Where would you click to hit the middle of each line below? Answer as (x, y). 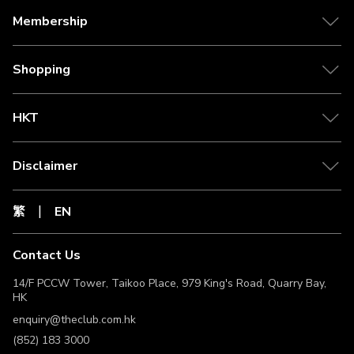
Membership (50, 21)
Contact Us (47, 255)
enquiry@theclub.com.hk (74, 319)
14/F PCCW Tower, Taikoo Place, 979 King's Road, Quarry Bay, (169, 283)
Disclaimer (45, 166)
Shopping (41, 69)
